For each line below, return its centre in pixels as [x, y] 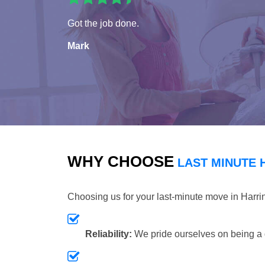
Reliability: [109, 234]
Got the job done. [103, 23]
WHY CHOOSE [121, 161]
